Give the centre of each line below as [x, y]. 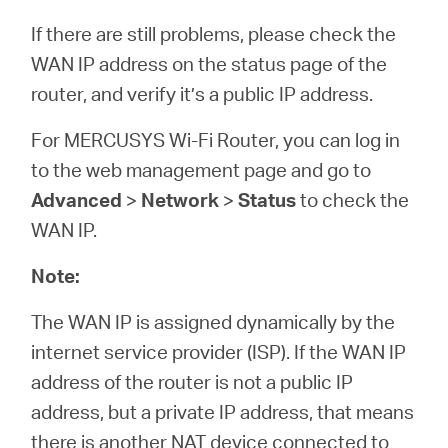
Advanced [77, 199]
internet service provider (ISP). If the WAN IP [219, 351]
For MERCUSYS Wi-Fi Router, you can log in [216, 139]
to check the [353, 199]
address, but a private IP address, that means [223, 411]
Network [180, 199]
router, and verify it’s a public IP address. [202, 93]
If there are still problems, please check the [214, 33]
